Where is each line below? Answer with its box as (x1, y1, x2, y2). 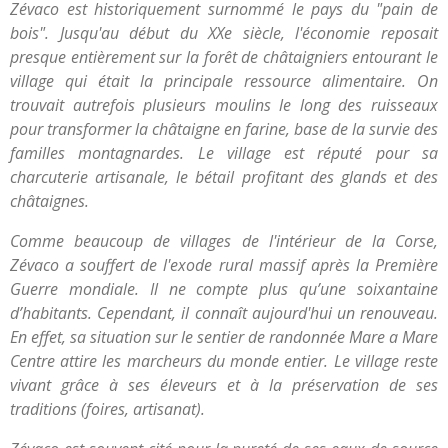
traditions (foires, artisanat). (10, 398, 205, 420)
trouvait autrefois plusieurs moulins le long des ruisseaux (10, 94, 438, 116)
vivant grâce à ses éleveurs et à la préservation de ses (10, 374, 438, 396)
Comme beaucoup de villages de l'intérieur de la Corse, (10, 230, 438, 252)
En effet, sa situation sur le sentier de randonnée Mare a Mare (10, 326, 438, 348)
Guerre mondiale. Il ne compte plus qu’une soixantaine (10, 278, 438, 300)
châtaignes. (10, 190, 89, 212)
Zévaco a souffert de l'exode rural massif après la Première (10, 254, 438, 276)
